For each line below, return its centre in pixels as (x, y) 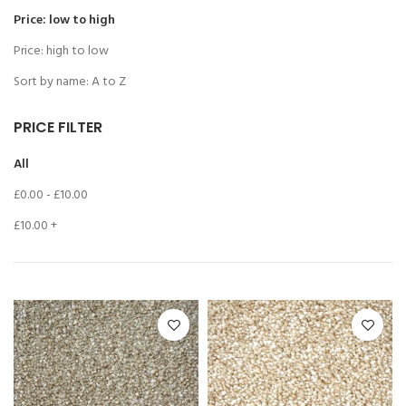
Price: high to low (61, 52)
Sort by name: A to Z (70, 82)
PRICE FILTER (58, 128)
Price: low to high (64, 21)
